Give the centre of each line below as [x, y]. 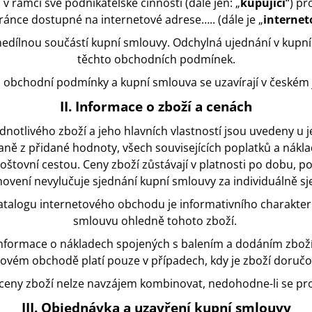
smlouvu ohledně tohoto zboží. [156, 221]
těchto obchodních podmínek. [156, 60]
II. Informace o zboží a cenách [156, 107]
